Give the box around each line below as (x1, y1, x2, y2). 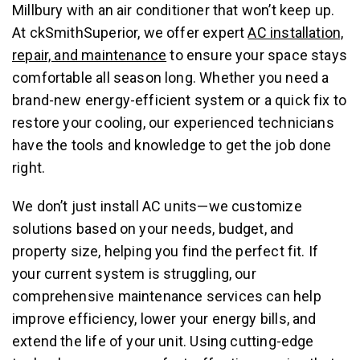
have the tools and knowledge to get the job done (12, 136, 332, 153)
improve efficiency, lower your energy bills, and (12, 309, 317, 327)
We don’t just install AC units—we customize (12, 197, 302, 215)
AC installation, (247, 23, 344, 41)
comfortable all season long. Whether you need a (12, 68, 329, 86)
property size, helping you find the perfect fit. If (12, 242, 319, 260)
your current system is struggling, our (12, 264, 256, 282)
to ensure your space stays (166, 46, 348, 63)
